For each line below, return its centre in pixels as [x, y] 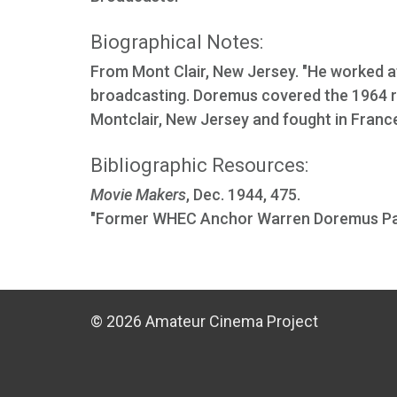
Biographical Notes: [177, 42]
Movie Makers [138, 195]
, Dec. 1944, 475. [243, 195]
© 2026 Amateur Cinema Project [204, 321]
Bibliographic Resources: [199, 165]
